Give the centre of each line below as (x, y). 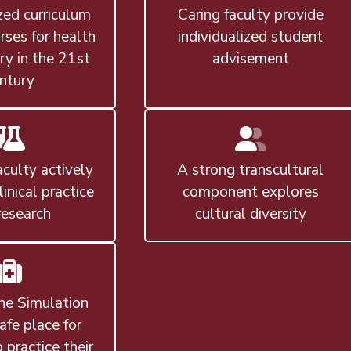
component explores (250, 192)
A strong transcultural (251, 170)
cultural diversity (250, 214)
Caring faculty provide (250, 15)
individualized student (251, 37)
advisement (250, 59)
